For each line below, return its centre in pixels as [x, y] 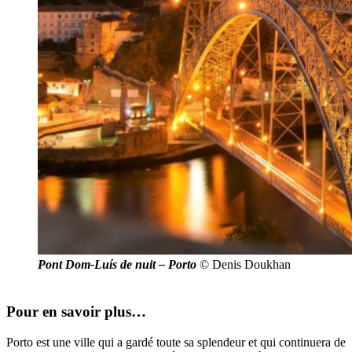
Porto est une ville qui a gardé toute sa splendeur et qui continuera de [176, 343]
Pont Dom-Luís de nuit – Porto [117, 264]
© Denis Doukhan [244, 264]
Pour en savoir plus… [76, 312]
